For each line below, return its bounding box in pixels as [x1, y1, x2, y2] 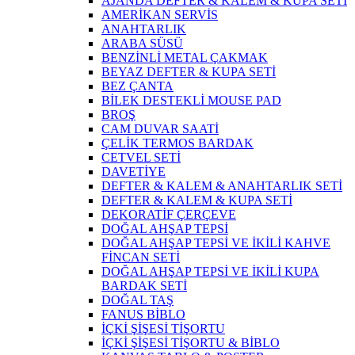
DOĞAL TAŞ [101, 293, 174, 307]
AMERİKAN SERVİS [101, 8, 218, 22]
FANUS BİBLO [101, 307, 185, 322]
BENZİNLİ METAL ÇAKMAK [101, 51, 268, 65]
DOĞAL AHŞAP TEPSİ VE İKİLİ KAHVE [101, 236, 330, 250]
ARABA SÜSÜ [101, 36, 183, 51]
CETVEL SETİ [101, 151, 181, 165]
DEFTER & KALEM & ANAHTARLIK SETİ [101, 179, 342, 193]
